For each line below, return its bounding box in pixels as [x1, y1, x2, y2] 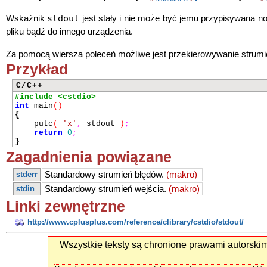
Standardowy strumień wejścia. [45, 184, 169, 194]
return [34, 128, 63, 137]
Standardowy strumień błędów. [45, 170, 166, 179]
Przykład [6, 61, 68, 77]
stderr [16, 170, 38, 179]
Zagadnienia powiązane [6, 148, 172, 165]
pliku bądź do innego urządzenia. [6, 27, 133, 36]
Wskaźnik [6, 14, 48, 23]
